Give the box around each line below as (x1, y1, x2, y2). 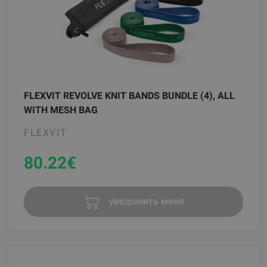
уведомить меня (107, 195, 184, 207)
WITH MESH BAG (24, 104, 98, 116)
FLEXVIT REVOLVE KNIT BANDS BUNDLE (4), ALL (24, 89, 235, 101)
